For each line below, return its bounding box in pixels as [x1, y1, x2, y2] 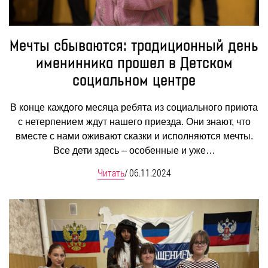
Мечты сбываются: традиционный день [10, 37, 258, 55]
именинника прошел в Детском [35, 54, 233, 72]
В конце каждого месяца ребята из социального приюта [10, 102, 258, 112]
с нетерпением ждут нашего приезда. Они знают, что [17, 116, 251, 127]
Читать [97, 166, 124, 179]
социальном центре [72, 72, 196, 90]
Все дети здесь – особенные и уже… [53, 145, 215, 156]
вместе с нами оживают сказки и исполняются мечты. [15, 130, 253, 141]
